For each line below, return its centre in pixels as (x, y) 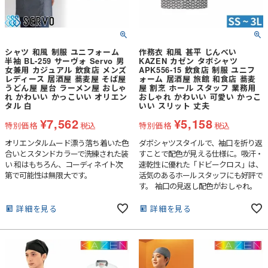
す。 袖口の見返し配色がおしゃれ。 (198, 186)
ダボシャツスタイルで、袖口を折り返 (201, 143)
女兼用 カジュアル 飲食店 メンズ (66, 70)
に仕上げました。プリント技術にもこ (201, 218)
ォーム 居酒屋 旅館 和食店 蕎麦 (198, 79)
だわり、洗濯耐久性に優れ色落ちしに (201, 229)
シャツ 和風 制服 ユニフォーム (62, 52)
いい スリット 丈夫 (174, 106)
